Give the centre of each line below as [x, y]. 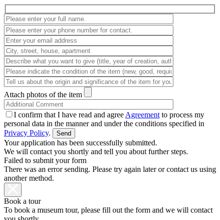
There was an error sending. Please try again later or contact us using [110, 169]
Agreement [142, 115]
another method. [29, 178]
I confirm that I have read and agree [69, 115]
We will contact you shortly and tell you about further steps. [96, 152]
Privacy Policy [26, 133]
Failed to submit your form [45, 161]
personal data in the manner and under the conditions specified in [104, 124]
